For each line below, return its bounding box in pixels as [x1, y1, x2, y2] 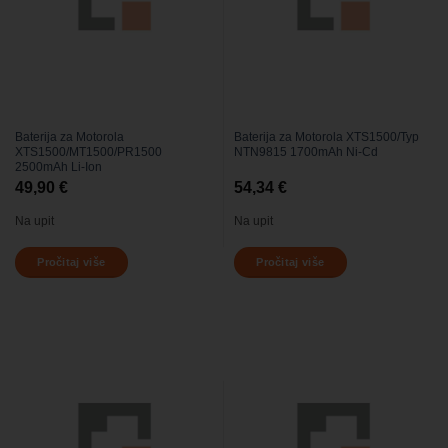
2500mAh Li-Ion [14, 159, 102, 174]
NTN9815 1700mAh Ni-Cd [233, 144, 378, 159]
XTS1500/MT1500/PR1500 [14, 144, 162, 159]
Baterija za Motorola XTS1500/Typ [233, 129, 419, 144]
